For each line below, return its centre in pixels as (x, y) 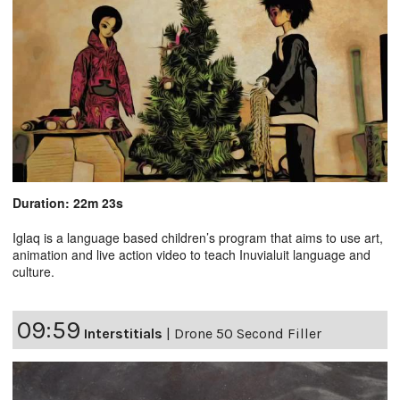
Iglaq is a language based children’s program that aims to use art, (198, 238)
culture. (33, 272)
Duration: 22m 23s (68, 203)
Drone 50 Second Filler (248, 334)
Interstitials (123, 334)
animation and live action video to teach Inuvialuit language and (192, 255)
